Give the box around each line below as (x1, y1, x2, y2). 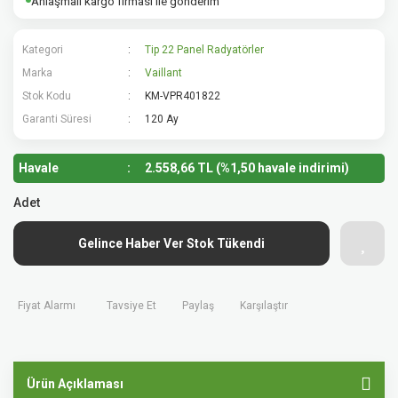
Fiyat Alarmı (18, 299, 76, 312)
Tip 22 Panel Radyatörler (145, 44, 265, 56)
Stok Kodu (22, 90, 71, 102)
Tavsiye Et (107, 299, 156, 312)
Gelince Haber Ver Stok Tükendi (78, 235, 265, 251)
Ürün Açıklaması (27, 376, 123, 391)
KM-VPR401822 (145, 90, 221, 102)
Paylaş (182, 299, 214, 312)
